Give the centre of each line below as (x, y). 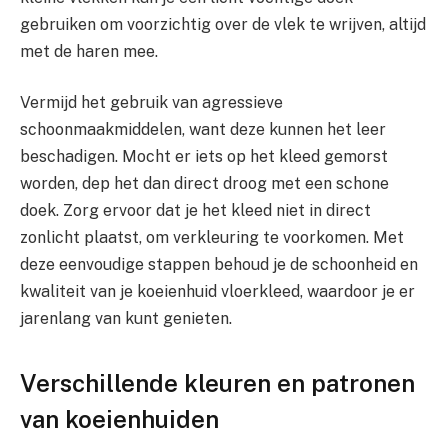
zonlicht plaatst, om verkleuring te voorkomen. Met (212, 238)
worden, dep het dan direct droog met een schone (204, 184)
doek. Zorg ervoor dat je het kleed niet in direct (195, 211)
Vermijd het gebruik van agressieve (151, 103)
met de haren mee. (89, 51)
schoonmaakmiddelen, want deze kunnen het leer (203, 130)
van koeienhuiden (119, 418)
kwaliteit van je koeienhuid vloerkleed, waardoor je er (217, 292)
